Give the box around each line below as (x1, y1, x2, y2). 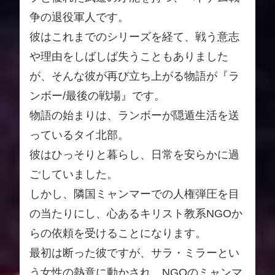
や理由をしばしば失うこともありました (29, 50, 228, 63)
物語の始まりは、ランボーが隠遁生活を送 (29, 109, 239, 122)
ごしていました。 (29, 168, 118, 181)
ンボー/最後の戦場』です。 (29, 90, 165, 103)
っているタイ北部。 (29, 129, 129, 142)
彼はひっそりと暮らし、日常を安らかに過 (29, 149, 239, 161)
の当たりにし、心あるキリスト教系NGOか (29, 207, 242, 220)
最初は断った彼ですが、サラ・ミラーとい (29, 247, 239, 260)
